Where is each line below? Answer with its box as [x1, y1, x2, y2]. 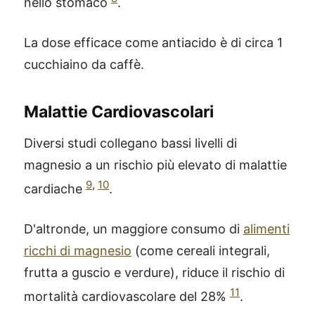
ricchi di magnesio [24, 243, 131, 258]
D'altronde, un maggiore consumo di [24, 221, 243, 236]
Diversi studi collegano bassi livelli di [24, 136, 237, 150]
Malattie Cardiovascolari [24, 102, 214, 122]
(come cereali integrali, [131, 243, 270, 258]
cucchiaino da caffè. [24, 57, 144, 72]
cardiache [24, 181, 86, 196]
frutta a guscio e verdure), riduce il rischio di [24, 265, 285, 280]
